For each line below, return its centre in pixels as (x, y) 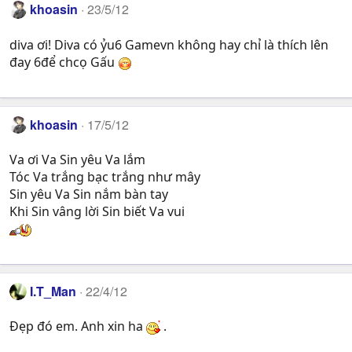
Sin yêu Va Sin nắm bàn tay (89, 194)
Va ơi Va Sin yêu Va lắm (77, 159)
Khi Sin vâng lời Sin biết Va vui (97, 211)
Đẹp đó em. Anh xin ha (78, 326)
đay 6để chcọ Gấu (64, 62)
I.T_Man (53, 291)
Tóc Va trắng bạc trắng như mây (105, 176)
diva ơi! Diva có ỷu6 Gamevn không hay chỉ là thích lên (169, 44)
